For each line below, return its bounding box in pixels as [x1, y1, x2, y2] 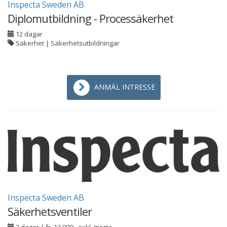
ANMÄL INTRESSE [94, 82, 155, 92]
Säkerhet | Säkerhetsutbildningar [14, 39, 120, 48]
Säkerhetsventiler [8, 204, 92, 219]
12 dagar [16, 29, 43, 39]
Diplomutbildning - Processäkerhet [8, 11, 173, 26]
